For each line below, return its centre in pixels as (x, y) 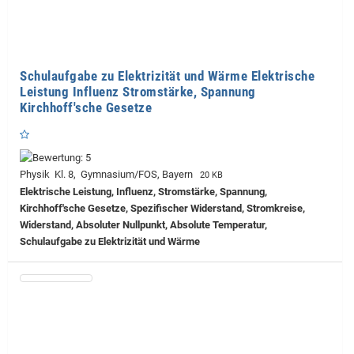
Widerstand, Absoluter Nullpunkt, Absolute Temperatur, (143, 225)
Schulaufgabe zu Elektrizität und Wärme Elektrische (167, 75)
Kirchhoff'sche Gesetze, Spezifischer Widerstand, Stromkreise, (162, 208)
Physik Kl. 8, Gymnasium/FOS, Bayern (109, 174)
